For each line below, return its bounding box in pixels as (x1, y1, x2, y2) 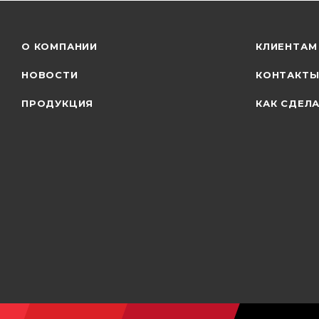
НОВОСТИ (21, 69, 78, 80)
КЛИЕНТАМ (256, 41, 318, 52)
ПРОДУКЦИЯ (21, 98, 94, 109)
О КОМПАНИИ (21, 41, 98, 52)
